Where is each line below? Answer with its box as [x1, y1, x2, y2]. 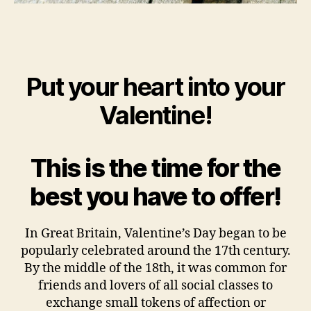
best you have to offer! [30, 180, 281, 212]
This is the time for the [30, 152, 281, 183]
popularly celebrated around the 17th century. [20, 242, 291, 259]
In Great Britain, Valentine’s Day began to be [24, 225, 287, 242]
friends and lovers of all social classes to [38, 277, 273, 294]
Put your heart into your [26, 71, 285, 102]
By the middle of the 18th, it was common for [24, 260, 287, 276]
